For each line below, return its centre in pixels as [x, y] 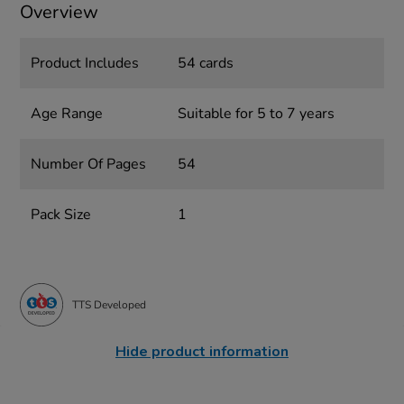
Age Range [67, 114]
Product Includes [85, 64]
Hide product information [202, 352]
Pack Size [61, 215]
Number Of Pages [89, 165]
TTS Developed [110, 304]
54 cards [205, 64]
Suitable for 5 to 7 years [256, 114]
